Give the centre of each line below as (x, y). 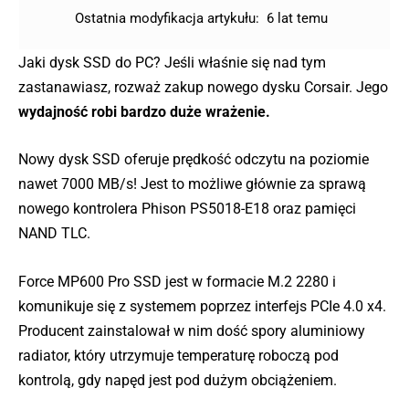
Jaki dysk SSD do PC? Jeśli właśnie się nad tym (172, 62)
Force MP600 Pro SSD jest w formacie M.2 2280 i (177, 282)
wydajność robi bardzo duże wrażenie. (144, 111)
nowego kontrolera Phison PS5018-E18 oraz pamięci (187, 209)
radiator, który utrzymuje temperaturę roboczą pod (178, 356)
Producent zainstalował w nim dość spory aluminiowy (192, 331)
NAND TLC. (54, 234)
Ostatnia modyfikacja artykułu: (167, 18)
